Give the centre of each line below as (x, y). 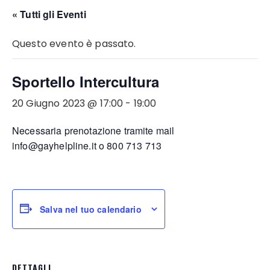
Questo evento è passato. (74, 44)
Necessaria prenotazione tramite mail (93, 130)
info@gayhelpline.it (54, 146)
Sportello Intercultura (86, 81)
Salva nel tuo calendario (91, 209)
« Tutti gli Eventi (49, 14)
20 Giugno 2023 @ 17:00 (68, 103)
